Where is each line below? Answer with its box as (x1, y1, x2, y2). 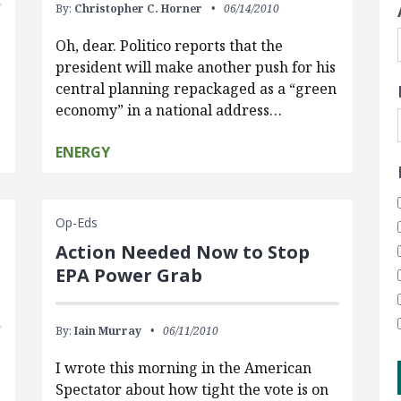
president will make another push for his (55, 57, 336, 77)
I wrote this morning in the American (55, 358, 311, 378)
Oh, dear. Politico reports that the (55, 36, 283, 55)
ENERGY (55, 142, 110, 162)
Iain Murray (73, 323, 141, 338)
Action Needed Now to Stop (55, 240, 310, 264)
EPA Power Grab (55, 263, 202, 287)
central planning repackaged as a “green (55, 79, 337, 98)
